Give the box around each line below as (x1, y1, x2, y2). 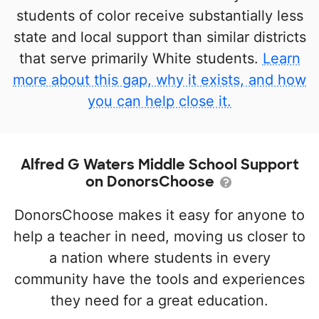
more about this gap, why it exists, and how (13, 70, 306, 88)
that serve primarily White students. (19, 49, 263, 67)
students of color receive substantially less (16, 6, 303, 24)
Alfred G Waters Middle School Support (20, 155, 299, 174)
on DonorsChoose (85, 172, 218, 191)
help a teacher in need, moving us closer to (14, 227, 305, 245)
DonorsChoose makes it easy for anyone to (14, 206, 305, 224)
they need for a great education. (51, 291, 268, 309)
